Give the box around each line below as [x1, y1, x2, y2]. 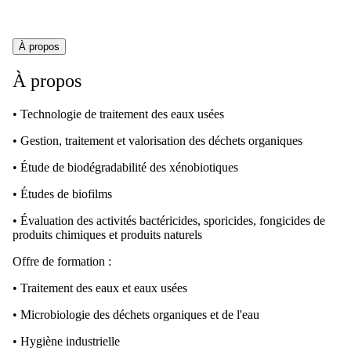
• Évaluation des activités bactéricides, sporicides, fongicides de [13, 213, 325, 227]
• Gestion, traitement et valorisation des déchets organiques [13, 133, 302, 147]
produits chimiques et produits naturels [13, 227, 202, 241]
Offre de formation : [13, 254, 111, 268]
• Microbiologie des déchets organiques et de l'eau [13, 307, 259, 321]
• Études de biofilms [13, 186, 112, 201]
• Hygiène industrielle [13, 334, 120, 348]
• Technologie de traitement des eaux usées [13, 107, 224, 121]
